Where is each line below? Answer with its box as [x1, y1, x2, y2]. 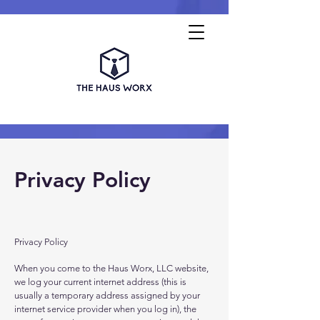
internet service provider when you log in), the [14, 304, 196, 314]
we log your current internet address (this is [14, 276, 186, 287]
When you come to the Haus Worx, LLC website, [14, 263, 209, 274]
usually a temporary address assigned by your [14, 290, 200, 301]
